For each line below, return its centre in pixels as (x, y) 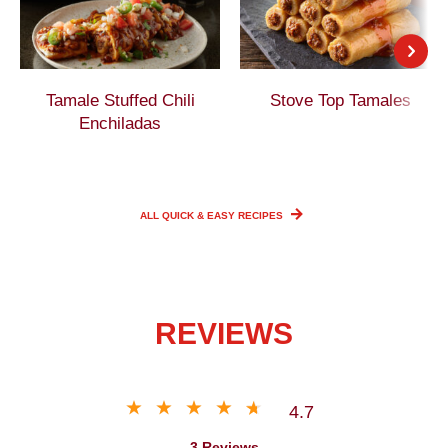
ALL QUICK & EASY (189, 216)
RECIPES (262, 216)
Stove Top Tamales (340, 100)
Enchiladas (120, 123)
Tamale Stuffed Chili (120, 100)
